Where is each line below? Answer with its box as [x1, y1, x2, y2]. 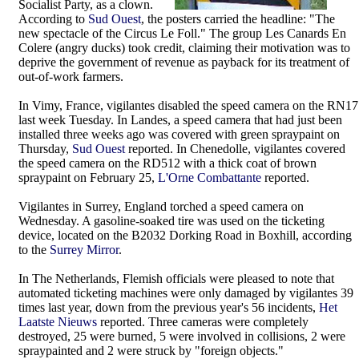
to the [18, 243, 50, 256]
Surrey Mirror [50, 243, 119, 256]
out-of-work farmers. [18, 70, 123, 83]
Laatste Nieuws [18, 315, 97, 329]
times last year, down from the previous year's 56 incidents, [18, 301, 319, 314]
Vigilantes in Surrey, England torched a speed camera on [18, 200, 304, 213]
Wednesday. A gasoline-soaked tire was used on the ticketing [18, 214, 325, 228]
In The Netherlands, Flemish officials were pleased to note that [18, 272, 334, 285]
